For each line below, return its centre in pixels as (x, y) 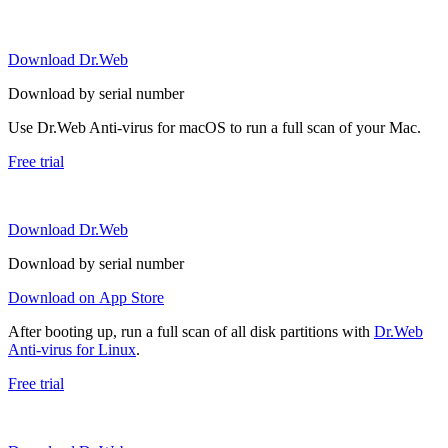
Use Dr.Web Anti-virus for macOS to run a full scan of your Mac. (214, 127)
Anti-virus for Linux (72, 349)
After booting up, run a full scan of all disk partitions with (191, 331)
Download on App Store (86, 297)
